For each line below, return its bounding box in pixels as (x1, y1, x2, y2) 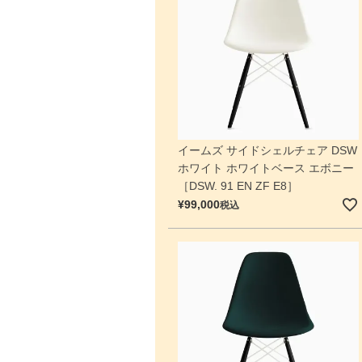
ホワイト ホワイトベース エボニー (177, 162, 354, 175)
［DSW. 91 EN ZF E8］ (177, 179, 298, 193)
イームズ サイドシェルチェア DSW (177, 144, 357, 158)
